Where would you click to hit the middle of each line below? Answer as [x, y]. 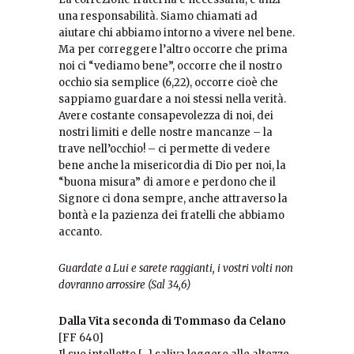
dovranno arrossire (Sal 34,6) [124, 285]
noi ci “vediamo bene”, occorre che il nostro [170, 66]
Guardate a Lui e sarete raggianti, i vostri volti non [176, 268]
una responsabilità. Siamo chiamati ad [158, 16]
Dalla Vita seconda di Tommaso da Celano [172, 321]
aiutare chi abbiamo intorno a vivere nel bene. [177, 33]
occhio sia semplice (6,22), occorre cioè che [168, 83]
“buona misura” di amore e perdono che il [167, 182]
